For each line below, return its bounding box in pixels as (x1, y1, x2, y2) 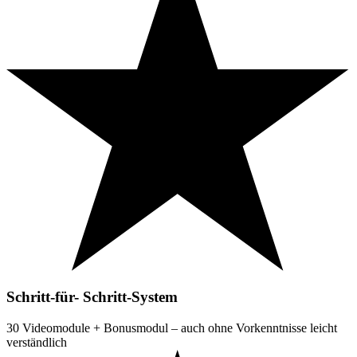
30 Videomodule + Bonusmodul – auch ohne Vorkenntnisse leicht (6, 321, 337, 335)
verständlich (6, 335, 67, 350)
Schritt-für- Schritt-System (6, 288, 178, 306)
